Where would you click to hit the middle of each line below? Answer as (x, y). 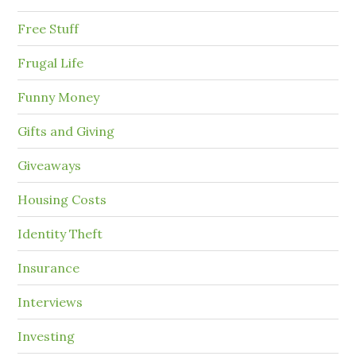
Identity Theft (60, 234)
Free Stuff (48, 29)
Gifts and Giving (66, 132)
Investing (46, 337)
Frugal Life (51, 63)
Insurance (49, 268)
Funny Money (59, 97)
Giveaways (50, 166)
